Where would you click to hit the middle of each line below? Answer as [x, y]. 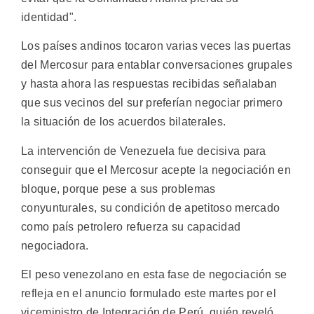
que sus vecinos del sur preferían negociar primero [152, 103]
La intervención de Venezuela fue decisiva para [144, 151]
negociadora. [55, 245]
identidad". [49, 17]
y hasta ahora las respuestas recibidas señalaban [149, 84]
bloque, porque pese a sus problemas [118, 189]
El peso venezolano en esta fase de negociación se [154, 275]
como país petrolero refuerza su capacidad [131, 226]
